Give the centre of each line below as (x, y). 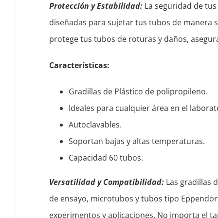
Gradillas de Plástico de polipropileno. (138, 92)
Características (78, 65)
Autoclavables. (95, 125)
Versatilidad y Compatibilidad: (106, 182)
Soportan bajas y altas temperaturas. (136, 141)
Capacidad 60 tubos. (106, 158)
